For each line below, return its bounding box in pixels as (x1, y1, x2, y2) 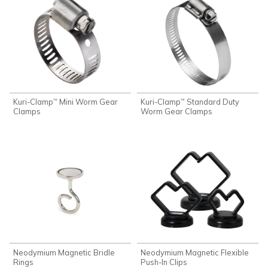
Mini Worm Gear (57, 97, 118, 107)
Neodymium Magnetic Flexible (141, 247, 249, 257)
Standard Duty (185, 97, 240, 107)
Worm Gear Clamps (141, 106, 213, 117)
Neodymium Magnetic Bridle (13, 247, 115, 257)
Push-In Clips (141, 257, 188, 267)
